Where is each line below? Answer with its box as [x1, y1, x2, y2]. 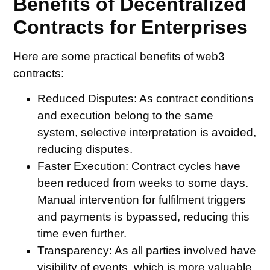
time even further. [37, 227, 127, 240]
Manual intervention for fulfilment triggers [37, 193, 246, 206]
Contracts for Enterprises [13, 16, 248, 38]
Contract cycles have [131, 159, 241, 172]
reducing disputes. [37, 142, 133, 155]
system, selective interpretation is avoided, [37, 125, 257, 139]
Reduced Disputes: [37, 92, 137, 105]
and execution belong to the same [37, 108, 214, 122]
